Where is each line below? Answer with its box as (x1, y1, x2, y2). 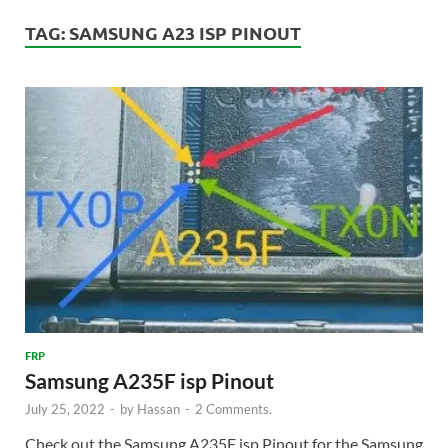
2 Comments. (195, 401, 272, 418)
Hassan (137, 401, 180, 418)
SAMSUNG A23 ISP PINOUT (69, 21, 301, 45)
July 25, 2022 (25, 401, 105, 418)
